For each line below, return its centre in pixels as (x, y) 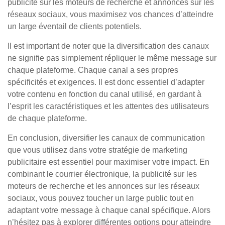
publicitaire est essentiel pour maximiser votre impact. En (108, 162)
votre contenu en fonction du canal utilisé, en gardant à (104, 94)
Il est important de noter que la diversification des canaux (108, 46)
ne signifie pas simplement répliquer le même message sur (112, 58)
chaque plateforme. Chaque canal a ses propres (93, 70)
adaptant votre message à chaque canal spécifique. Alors (109, 210)
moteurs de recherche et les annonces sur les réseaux (103, 186)
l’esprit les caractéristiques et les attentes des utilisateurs (108, 106)
